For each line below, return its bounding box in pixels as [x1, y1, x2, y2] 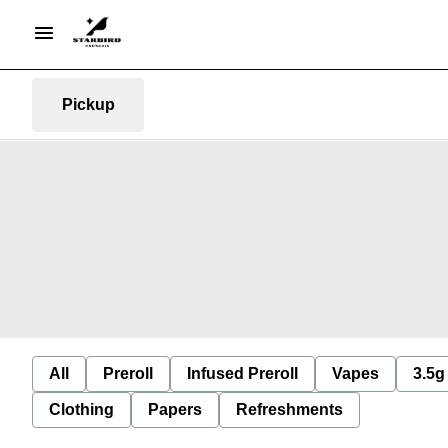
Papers [148, 400, 202, 418]
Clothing [49, 400, 114, 418]
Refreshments [236, 400, 343, 418]
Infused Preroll [187, 364, 298, 382]
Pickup [61, 95, 115, 113]
